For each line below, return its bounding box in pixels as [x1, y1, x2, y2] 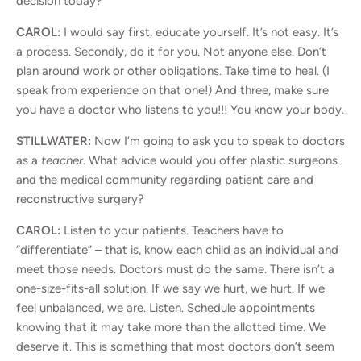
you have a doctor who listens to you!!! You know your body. [16, 102, 344, 117]
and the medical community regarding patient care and [16, 172, 313, 187]
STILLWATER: [16, 133, 91, 148]
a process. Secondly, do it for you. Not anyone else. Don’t [16, 44, 326, 59]
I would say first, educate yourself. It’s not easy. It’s [60, 24, 338, 39]
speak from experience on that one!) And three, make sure [16, 82, 329, 98]
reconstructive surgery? [16, 191, 144, 206]
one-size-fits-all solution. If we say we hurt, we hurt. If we [16, 280, 325, 296]
